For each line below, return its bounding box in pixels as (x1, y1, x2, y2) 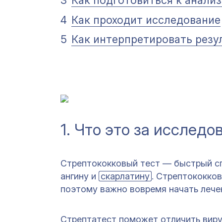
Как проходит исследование (71, 13, 221, 26)
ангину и (60, 171, 99, 182)
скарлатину (101, 171, 150, 182)
